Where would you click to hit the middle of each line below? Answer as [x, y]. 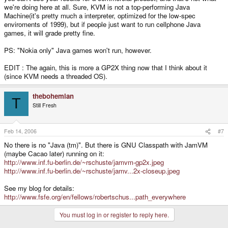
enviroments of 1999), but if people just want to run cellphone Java [102, 24]
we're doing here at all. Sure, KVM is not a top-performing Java [97, 7]
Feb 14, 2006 [20, 131]
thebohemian [53, 96]
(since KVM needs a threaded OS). [56, 76]
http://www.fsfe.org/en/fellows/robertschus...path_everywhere [95, 197]
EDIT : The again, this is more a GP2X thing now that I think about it [106, 67]
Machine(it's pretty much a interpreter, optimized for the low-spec [100, 15]
